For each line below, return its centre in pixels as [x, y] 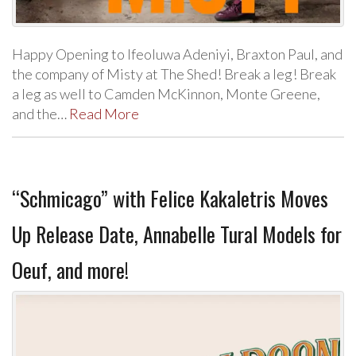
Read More [104, 114]
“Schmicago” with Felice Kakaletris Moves [170, 198]
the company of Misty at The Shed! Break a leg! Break [174, 74]
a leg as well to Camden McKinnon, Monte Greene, [166, 94]
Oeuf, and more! [70, 270]
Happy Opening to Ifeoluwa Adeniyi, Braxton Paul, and [177, 54]
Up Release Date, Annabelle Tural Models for [177, 234]
